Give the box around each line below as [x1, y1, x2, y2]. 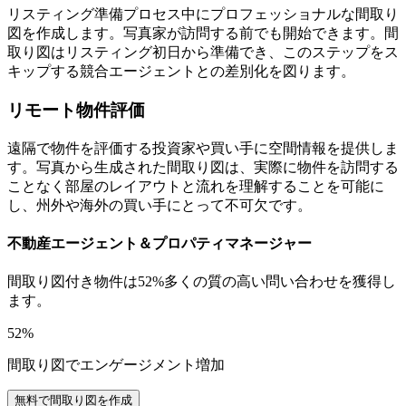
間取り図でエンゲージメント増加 [7, 357, 225, 373]
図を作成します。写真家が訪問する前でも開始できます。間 [7, 25, 399, 42]
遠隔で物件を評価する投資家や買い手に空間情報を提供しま [7, 140, 399, 156]
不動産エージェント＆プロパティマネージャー [7, 235, 312, 251]
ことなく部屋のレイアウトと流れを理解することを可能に [7, 178, 384, 194]
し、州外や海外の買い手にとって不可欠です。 [7, 197, 312, 213]
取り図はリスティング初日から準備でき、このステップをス [7, 44, 399, 61]
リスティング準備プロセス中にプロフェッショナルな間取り [7, 6, 399, 23]
